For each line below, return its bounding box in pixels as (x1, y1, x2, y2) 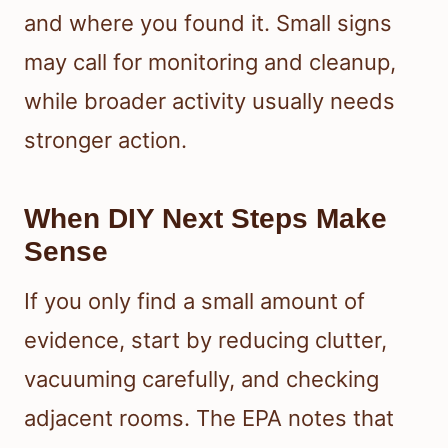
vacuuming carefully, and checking (24, 366, 379, 393)
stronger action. (24, 127, 187, 154)
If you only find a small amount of (24, 288, 365, 315)
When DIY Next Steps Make (24, 203, 387, 235)
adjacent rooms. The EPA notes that (24, 405, 394, 432)
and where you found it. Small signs (24, 10, 392, 37)
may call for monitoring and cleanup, (24, 49, 396, 76)
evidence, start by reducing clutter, (24, 327, 387, 354)
